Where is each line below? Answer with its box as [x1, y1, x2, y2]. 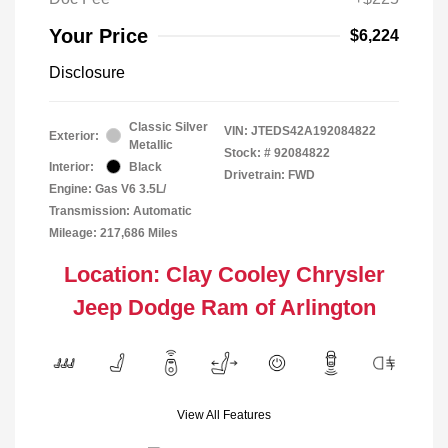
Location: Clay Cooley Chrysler [63, 261, 385, 287]
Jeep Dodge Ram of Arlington [72, 294, 376, 320]
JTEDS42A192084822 [251, 123, 376, 138]
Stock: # [224, 145, 271, 160]
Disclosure [49, 63, 125, 81]
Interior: [49, 159, 94, 174]
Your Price [49, 24, 148, 47]
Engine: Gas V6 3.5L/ [49, 181, 166, 196]
